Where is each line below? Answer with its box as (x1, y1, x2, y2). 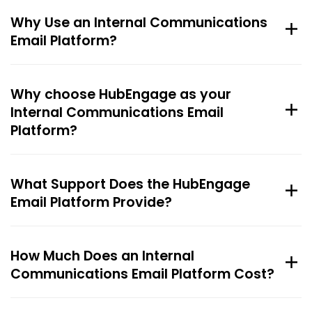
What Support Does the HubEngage (10, 175, 250, 194)
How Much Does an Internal (10, 247, 194, 266)
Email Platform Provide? (10, 193, 172, 212)
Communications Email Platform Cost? (10, 265, 274, 284)
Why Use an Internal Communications (10, 13, 267, 33)
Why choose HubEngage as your (10, 85, 231, 104)
